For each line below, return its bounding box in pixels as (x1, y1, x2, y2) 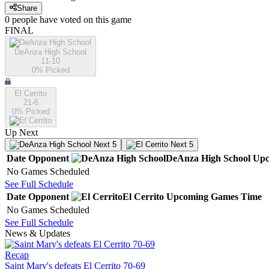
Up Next (5, 127, 38, 138)
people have (12, 14, 58, 25)
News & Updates (5, 228, 70, 239)
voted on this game (58, 14, 131, 25)
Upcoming (166, 192, 208, 202)
